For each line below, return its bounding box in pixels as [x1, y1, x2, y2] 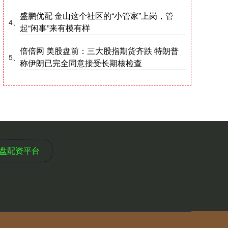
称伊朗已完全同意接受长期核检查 [20, 57, 142, 69]
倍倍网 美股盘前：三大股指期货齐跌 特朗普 [20, 45, 179, 56]
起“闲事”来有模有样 [20, 22, 90, 34]
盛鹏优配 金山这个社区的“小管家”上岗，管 [20, 10, 174, 21]
